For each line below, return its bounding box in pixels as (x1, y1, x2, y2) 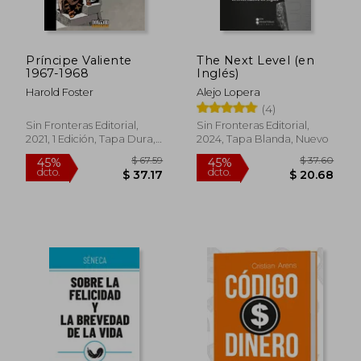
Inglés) (197, 65, 239, 81)
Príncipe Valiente (26, 52, 132, 68)
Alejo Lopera (197, 85, 261, 98)
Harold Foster (26, 85, 94, 98)
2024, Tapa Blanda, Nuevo (197, 132, 330, 145)
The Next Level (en (197, 52, 314, 68)
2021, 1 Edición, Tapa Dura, (26, 132, 156, 145)
